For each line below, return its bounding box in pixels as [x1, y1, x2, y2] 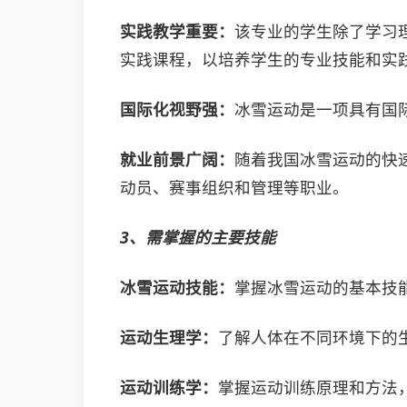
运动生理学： [120, 326, 218, 348]
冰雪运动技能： [120, 276, 234, 298]
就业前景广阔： [120, 148, 234, 170]
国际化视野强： [120, 98, 234, 120]
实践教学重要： [120, 20, 234, 42]
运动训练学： [120, 376, 218, 398]
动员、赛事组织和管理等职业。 [120, 176, 349, 198]
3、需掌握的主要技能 [120, 226, 276, 248]
